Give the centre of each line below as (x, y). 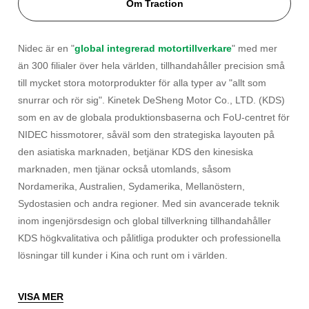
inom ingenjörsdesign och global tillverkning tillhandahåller (145, 221)
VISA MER (41, 297)
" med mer (255, 49)
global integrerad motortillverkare (153, 49)
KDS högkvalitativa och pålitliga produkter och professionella (150, 238)
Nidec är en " (47, 49)
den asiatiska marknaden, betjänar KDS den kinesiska (136, 152)
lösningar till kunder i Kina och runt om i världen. (123, 256)
